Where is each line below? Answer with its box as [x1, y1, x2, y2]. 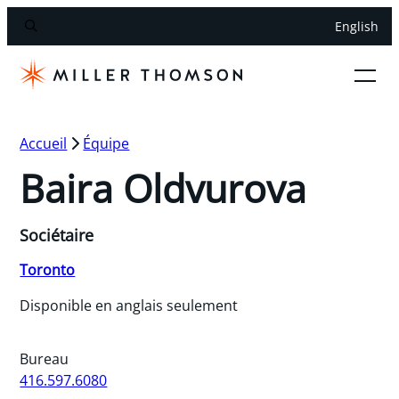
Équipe [83, 133, 130, 153]
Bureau [20, 348, 69, 369]
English [334, 18, 379, 36]
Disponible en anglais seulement [20, 295, 239, 315]
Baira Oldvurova [20, 162, 307, 214]
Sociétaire [20, 224, 94, 246]
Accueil [20, 133, 68, 153]
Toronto [20, 259, 76, 280]
